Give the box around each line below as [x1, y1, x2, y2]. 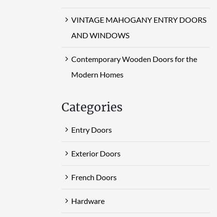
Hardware [71, 196, 105, 205]
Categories [62, 99, 123, 115]
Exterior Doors [71, 148, 121, 158]
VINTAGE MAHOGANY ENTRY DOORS [71, 15, 206, 24]
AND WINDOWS [71, 30, 129, 40]
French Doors [71, 172, 117, 182]
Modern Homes [71, 69, 124, 79]
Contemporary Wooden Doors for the [71, 54, 197, 63]
